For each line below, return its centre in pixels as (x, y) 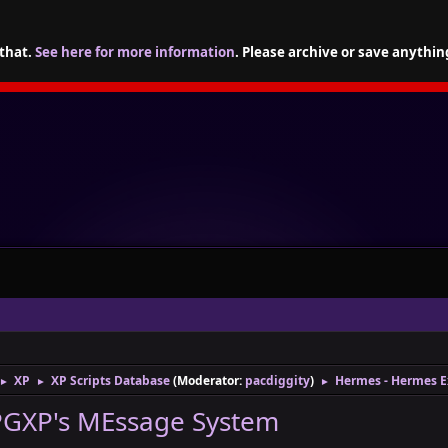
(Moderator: (209, 380)
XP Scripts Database (110, 380)
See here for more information (135, 52)
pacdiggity (277, 380)
